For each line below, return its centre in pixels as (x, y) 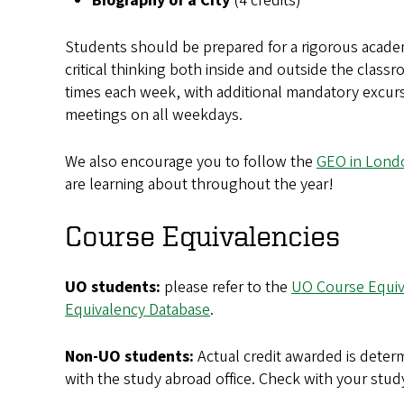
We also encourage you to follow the (191, 161)
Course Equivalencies (202, 235)
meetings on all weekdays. (156, 115)
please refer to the (226, 287)
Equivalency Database (138, 309)
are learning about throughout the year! (199, 184)
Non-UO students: (129, 356)
